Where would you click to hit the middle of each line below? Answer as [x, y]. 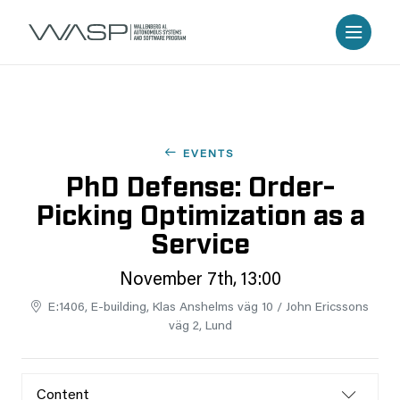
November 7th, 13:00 [200, 280]
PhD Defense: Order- [200, 184]
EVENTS [209, 154]
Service [200, 241]
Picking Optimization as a [200, 212]
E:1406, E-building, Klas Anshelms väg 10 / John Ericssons [208, 308]
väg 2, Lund [200, 327]
